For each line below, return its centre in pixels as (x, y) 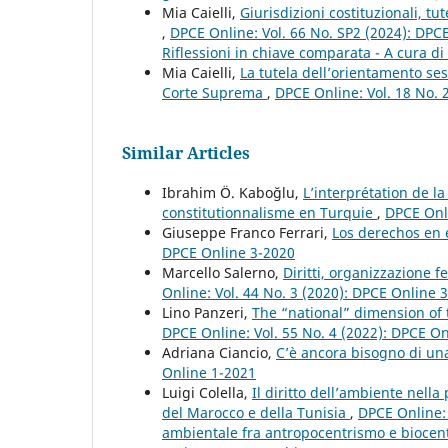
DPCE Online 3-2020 (228, 252)
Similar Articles (186, 152)
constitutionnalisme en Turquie (269, 212)
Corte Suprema (214, 92)
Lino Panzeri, (207, 312)
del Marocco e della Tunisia (256, 412)
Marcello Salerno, (222, 272)
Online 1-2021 (209, 372)
